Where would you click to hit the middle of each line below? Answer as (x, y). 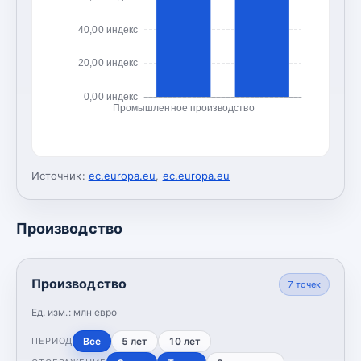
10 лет (185, 341)
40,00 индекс (108, 29)
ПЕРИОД (52, 341)
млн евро (95, 312)
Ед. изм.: (52, 312)
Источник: (58, 175)
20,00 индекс (108, 63)
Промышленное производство (183, 108)
